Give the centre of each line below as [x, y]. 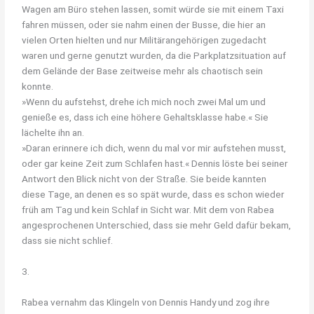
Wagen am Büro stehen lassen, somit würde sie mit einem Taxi [153, 9]
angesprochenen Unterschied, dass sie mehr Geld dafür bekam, [157, 225]
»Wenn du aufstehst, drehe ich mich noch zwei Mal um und [144, 101]
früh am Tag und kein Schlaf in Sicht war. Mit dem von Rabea [148, 209]
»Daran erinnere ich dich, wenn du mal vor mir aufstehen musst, [154, 148]
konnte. [38, 86]
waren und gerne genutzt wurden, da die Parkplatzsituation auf [154, 55]
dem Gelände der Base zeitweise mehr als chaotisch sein [143, 70]
